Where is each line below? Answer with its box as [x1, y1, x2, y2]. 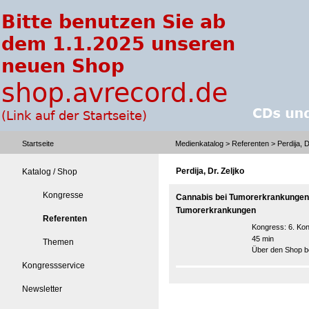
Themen [43, 237, 74, 247]
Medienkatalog [175, 139, 223, 148]
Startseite [22, 139, 54, 148]
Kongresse [43, 190, 83, 200]
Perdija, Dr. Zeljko [176, 166, 244, 176]
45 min [252, 235, 274, 243]
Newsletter [22, 284, 62, 294]
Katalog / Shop [22, 167, 77, 177]
